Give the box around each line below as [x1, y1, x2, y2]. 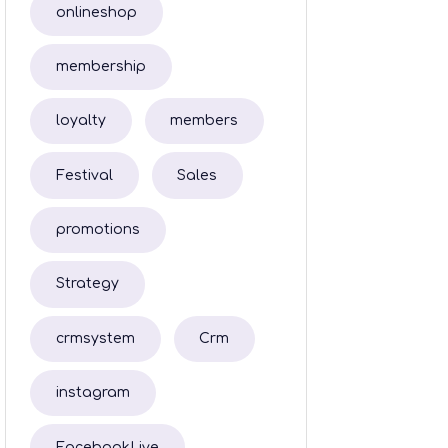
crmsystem [55, 330, 135, 346]
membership [55, 58, 146, 74]
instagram [55, 385, 130, 401]
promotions [55, 222, 140, 238]
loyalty [55, 113, 106, 129]
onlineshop [55, 4, 137, 20]
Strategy [55, 276, 119, 292]
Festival [55, 167, 113, 183]
